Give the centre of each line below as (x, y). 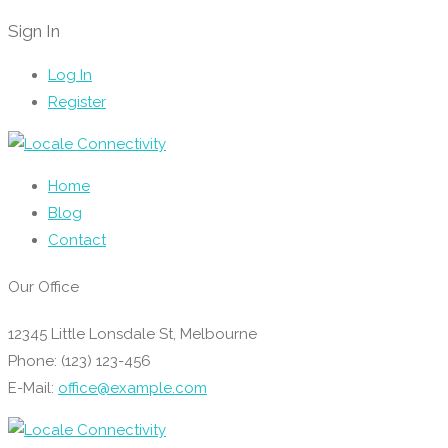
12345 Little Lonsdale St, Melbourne (132, 333)
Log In (70, 75)
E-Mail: (33, 387)
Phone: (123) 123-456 (79, 360)
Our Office (43, 287)
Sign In (34, 30)
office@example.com (132, 387)
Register (77, 102)
